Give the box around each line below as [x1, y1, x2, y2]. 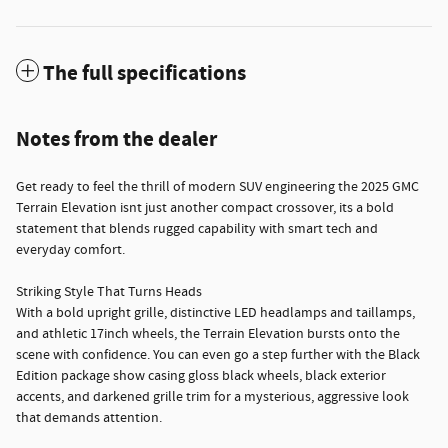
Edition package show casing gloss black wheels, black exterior [16, 367, 386, 386]
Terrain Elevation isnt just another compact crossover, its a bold [16, 199, 394, 218]
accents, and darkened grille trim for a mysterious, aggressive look [16, 388, 409, 407]
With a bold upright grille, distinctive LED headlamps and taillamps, [16, 304, 415, 323]
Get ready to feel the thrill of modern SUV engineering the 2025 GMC [16, 178, 419, 197]
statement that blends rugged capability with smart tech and [16, 220, 378, 239]
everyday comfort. [16, 241, 125, 260]
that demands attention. [16, 409, 162, 428]
